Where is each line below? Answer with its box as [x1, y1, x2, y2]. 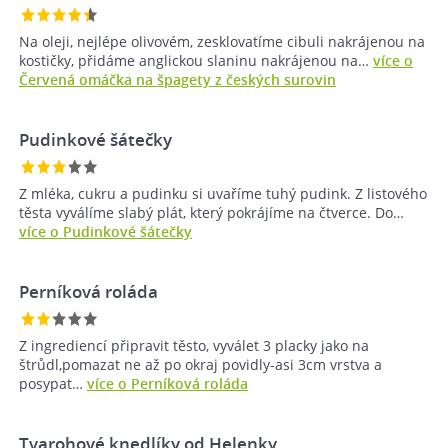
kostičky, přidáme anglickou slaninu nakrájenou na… [19, 51, 373, 71]
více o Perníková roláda [87, 374, 248, 394]
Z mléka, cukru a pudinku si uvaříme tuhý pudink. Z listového [19, 184, 427, 204]
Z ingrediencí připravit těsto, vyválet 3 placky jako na [19, 336, 369, 356]
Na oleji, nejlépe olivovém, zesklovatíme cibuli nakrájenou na [19, 32, 425, 52]
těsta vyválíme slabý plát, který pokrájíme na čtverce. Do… [19, 203, 404, 223]
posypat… [19, 374, 87, 394]
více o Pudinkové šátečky [19, 222, 192, 242]
